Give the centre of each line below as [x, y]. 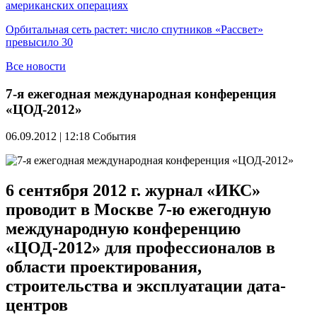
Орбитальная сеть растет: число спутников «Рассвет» [134, 29]
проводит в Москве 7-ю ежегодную [138, 210]
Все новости [36, 66]
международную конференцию [123, 229]
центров [37, 305]
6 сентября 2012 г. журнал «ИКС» [133, 191]
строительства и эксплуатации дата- [146, 286]
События [114, 137]
